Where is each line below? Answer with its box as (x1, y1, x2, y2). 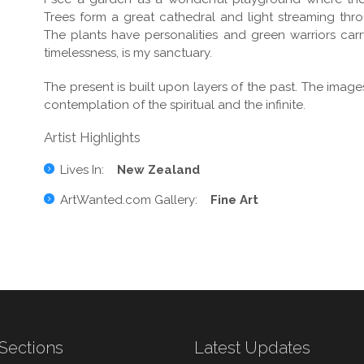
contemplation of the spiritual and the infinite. (44, 97, 305, 112)
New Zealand (117, 162, 200, 177)
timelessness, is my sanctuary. (44, 45, 212, 60)
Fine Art (210, 193, 258, 207)
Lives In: (60, 162, 117, 177)
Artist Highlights (44, 129, 141, 145)
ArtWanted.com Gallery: (60, 193, 210, 207)
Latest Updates (194, 338, 310, 357)
